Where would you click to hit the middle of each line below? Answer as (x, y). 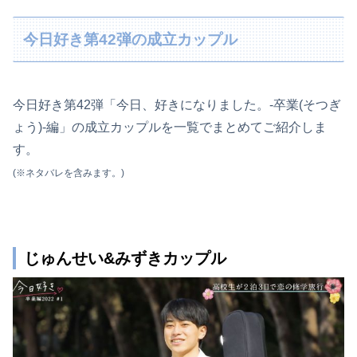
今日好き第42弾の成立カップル (131, 39)
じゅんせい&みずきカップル (125, 258)
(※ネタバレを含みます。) (69, 173)
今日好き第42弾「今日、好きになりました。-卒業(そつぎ (177, 104)
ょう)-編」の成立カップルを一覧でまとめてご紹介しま (170, 127)
